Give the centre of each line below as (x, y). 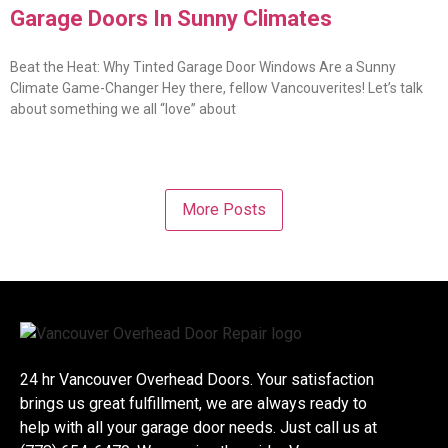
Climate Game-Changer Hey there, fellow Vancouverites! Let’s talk (216, 87)
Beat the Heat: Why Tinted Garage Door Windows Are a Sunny (203, 66)
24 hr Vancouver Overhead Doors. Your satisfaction (197, 379)
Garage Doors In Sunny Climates (171, 18)
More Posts (224, 209)
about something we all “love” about (123, 108)
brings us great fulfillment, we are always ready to (193, 403)
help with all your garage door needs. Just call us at (198, 427)
